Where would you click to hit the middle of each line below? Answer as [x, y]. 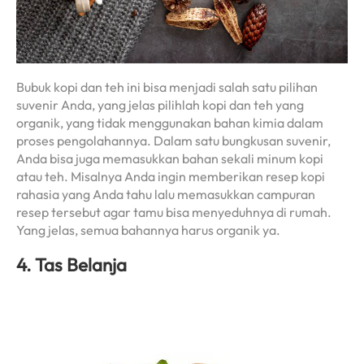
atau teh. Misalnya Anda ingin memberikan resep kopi [171, 177]
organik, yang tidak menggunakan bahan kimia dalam [170, 123]
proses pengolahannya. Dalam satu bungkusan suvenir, [173, 141]
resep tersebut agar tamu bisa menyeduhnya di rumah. [174, 212]
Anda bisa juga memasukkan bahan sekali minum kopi [170, 159]
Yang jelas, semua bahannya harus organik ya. [148, 230]
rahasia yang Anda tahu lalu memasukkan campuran [166, 195]
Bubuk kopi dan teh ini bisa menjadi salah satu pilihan [167, 87]
